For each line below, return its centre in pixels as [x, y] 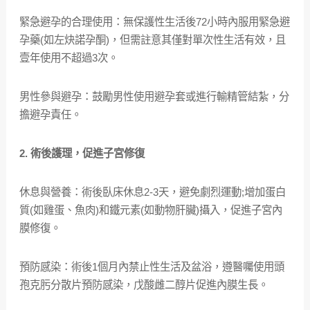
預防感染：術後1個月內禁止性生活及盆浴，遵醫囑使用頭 [152, 267]
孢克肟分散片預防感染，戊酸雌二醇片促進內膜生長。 [144, 285]
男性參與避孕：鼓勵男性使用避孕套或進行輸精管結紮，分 [154, 97]
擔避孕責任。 [50, 115]
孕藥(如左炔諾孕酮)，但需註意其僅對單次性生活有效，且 [152, 40]
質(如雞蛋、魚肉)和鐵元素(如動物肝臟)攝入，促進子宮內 [151, 210]
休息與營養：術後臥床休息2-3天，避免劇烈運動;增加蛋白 [152, 192]
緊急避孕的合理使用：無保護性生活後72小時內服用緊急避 [154, 22]
